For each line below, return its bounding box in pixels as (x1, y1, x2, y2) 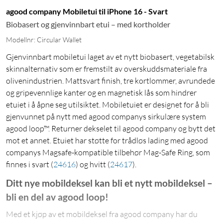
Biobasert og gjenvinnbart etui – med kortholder (6, 19, 170, 29)
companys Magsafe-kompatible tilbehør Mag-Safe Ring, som (6, 147, 210, 158)
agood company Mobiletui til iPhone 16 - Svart (6, 6, 168, 16)
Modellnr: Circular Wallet (6, 35, 82, 44)
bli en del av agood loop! (6, 192, 109, 203)
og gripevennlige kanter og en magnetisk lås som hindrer (6, 88, 197, 98)
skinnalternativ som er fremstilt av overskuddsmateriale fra (6, 64, 207, 74)
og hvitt (78, 159, 108, 170)
